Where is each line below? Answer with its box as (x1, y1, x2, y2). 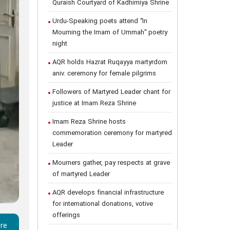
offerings (52, 210, 80, 221)
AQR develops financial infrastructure (52, 188, 164, 198)
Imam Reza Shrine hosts (52, 117, 126, 127)
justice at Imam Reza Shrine (52, 99, 136, 109)
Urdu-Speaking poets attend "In (52, 16, 147, 27)
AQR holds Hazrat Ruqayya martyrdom (52, 57, 167, 68)
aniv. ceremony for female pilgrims (52, 69, 156, 79)
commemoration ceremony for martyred (52, 128, 172, 139)
